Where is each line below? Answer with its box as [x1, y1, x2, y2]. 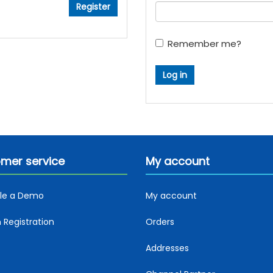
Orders [146, 216, 174, 228]
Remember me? [168, 37, 241, 50]
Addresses [146, 242, 189, 254]
